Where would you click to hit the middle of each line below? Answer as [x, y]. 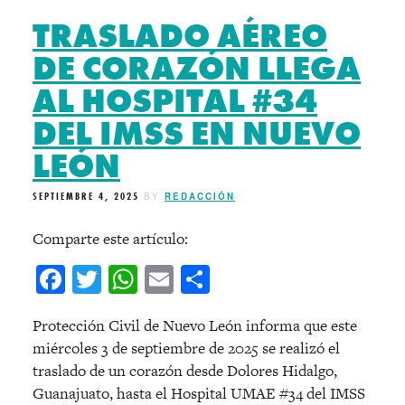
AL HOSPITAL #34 [175, 102]
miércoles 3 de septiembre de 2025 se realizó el [186, 348]
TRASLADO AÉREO [180, 37]
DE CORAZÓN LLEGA [197, 69]
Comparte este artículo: [110, 238]
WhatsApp [199, 279]
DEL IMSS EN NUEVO [197, 134]
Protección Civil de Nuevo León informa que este [195, 325]
